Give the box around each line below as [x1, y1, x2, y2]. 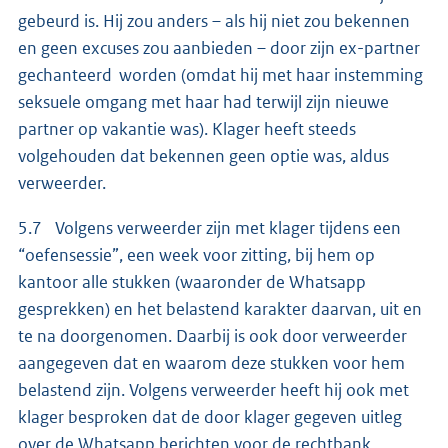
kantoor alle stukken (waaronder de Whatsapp [18, 271, 366, 294]
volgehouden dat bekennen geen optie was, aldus [18, 145, 389, 168]
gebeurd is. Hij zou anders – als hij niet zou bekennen [18, 10, 410, 33]
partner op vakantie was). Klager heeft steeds [18, 118, 356, 141]
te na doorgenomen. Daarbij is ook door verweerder [18, 325, 407, 348]
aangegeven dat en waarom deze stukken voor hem [18, 352, 405, 375]
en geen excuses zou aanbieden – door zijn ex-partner [18, 37, 420, 60]
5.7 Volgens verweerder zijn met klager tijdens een [18, 217, 401, 240]
